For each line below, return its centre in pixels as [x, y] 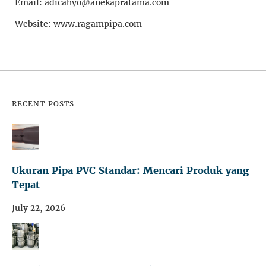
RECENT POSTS [43, 103]
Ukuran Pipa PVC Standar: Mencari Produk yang [130, 171]
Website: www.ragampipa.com [78, 23]
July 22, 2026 [39, 208]
